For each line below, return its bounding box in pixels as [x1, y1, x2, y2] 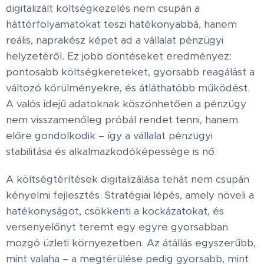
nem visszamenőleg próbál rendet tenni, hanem [6, 113, 238, 126]
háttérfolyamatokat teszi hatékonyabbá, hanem [6, 18, 237, 31]
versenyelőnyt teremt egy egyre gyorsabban [6, 220, 228, 233]
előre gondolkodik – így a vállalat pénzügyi [6, 129, 213, 142]
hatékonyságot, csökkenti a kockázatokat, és [6, 204, 224, 217]
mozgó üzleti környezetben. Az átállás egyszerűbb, [6, 236, 256, 249]
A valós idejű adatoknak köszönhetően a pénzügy [6, 97, 246, 110]
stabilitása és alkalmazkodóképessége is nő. [6, 145, 217, 158]
